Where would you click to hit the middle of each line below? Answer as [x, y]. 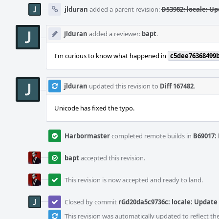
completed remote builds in [152, 136]
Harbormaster [87, 136]
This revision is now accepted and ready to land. [134, 180]
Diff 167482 [177, 86]
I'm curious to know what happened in [111, 56]
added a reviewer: [115, 34]
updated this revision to [124, 86]
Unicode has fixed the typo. [94, 108]
